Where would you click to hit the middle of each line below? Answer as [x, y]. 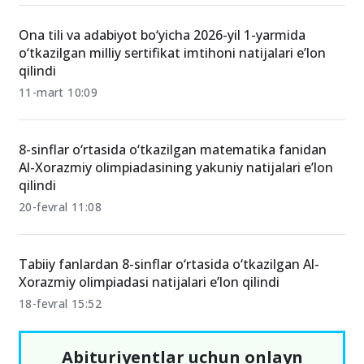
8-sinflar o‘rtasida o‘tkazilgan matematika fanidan [173, 150]
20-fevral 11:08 [60, 207]
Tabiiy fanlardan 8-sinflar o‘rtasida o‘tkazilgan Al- [169, 264]
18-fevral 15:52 [60, 304]
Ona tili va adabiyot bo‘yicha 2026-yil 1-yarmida [162, 35]
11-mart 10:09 [58, 93]
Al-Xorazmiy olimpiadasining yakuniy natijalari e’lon [176, 168]
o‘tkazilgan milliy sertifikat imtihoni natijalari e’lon [172, 53]
